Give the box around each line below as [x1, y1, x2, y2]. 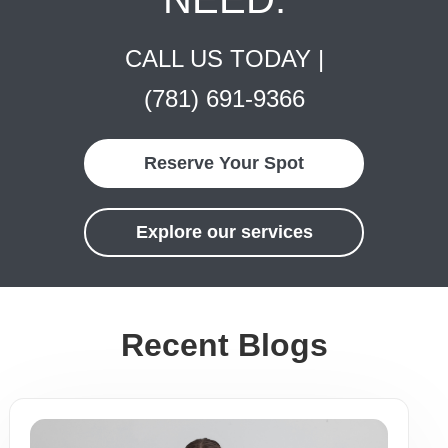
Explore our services [135, 222, 313, 242]
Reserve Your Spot [144, 153, 304, 173]
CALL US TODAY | [124, 45, 324, 72]
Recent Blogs [120, 327, 328, 363]
